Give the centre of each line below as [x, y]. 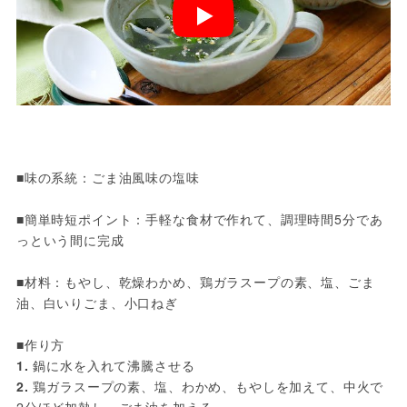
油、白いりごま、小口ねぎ [97, 303]
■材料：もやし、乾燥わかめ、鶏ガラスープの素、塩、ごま [195, 282]
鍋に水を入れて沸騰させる [112, 366]
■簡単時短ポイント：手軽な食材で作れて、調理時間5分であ [199, 219]
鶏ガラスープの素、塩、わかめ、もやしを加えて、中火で [206, 387]
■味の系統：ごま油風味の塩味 [108, 178]
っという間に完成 [70, 240]
